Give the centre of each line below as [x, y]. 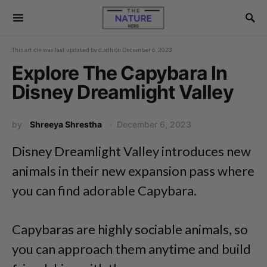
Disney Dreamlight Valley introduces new [131, 151]
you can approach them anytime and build [131, 249]
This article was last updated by [55, 49]
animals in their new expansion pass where [133, 171]
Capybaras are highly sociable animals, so [130, 229]
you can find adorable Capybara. [104, 190]
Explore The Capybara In [120, 73]
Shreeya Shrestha [66, 124]
